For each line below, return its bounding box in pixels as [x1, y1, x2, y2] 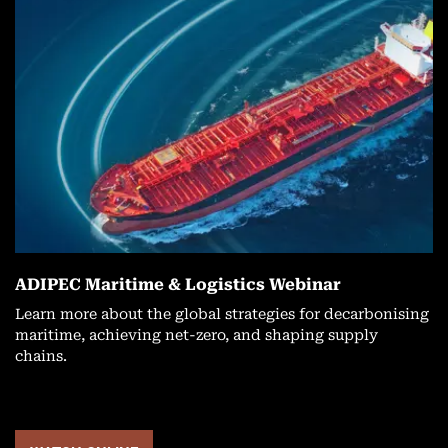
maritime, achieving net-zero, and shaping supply [15, 326, 378, 344]
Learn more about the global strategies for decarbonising [15, 305, 429, 323]
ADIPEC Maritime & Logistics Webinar [15, 274, 341, 294]
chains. [15, 347, 67, 365]
